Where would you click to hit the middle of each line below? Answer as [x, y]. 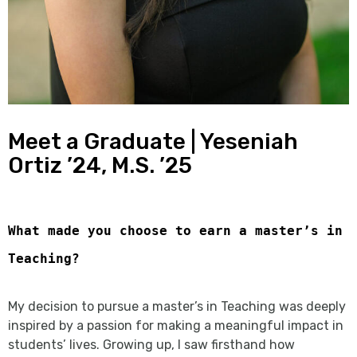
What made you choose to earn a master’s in [175, 231]
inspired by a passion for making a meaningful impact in [176, 325]
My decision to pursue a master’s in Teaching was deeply [177, 306]
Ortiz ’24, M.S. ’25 [100, 165]
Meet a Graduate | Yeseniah [153, 141]
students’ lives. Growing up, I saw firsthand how [151, 344]
